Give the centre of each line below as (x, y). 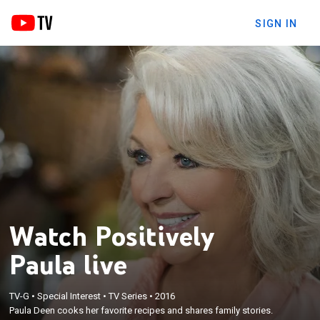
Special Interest (69, 296)
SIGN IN (276, 23)
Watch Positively (112, 235)
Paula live (69, 264)
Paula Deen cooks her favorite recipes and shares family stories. (141, 310)
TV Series (128, 296)
